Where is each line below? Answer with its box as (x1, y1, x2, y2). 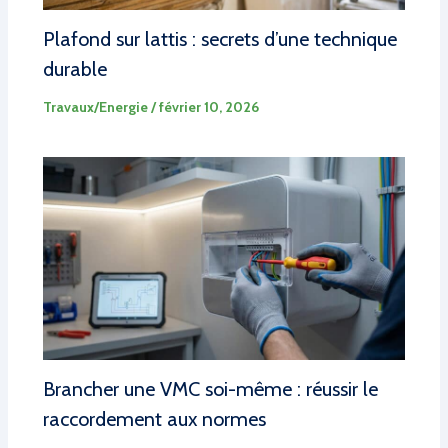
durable (42, 57, 107, 82)
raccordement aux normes (42, 406, 266, 431)
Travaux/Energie (42, 98, 148, 117)
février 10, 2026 (158, 98, 259, 117)
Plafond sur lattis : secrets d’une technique (42, 27, 397, 52)
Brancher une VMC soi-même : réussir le (42, 376, 378, 401)
